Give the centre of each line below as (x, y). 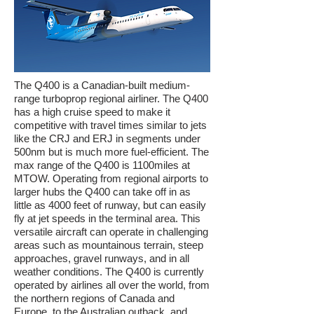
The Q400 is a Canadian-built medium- (102, 85)
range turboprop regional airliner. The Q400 (111, 98)
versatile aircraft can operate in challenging (111, 232)
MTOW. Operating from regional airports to (111, 178)
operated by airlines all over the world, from (112, 285)
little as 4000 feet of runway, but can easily (110, 205)
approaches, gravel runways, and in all (102, 258)
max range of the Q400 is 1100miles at (102, 165)
